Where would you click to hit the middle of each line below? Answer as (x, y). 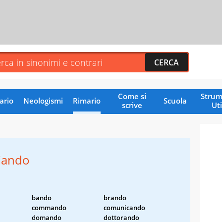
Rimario (86, 100)
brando (115, 197)
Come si (132, 96)
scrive (132, 105)
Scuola (175, 100)
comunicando (124, 207)
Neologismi (43, 100)
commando (49, 207)
